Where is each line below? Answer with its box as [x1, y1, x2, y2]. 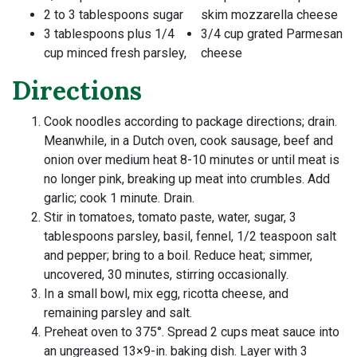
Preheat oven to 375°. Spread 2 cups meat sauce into [44, 324, 339, 340]
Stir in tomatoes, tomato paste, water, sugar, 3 [44, 210, 296, 226]
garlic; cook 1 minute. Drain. [44, 190, 194, 206]
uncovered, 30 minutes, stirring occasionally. [44, 267, 288, 283]
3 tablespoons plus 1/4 [44, 26, 175, 42]
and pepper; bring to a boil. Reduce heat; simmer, [44, 248, 312, 264]
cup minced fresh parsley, [44, 45, 186, 61]
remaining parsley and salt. [44, 305, 192, 321]
